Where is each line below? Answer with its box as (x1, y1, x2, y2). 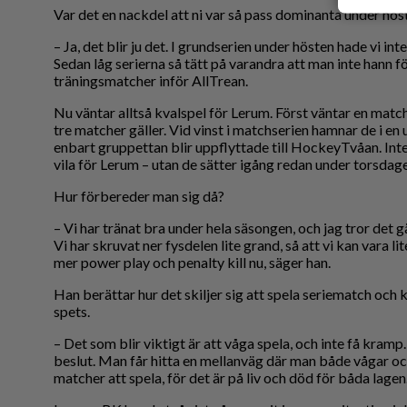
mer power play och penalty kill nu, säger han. (54, 253, 331, 272)
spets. (54, 303, 90, 321)
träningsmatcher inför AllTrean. (54, 72, 251, 90)
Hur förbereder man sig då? (54, 187, 224, 205)
